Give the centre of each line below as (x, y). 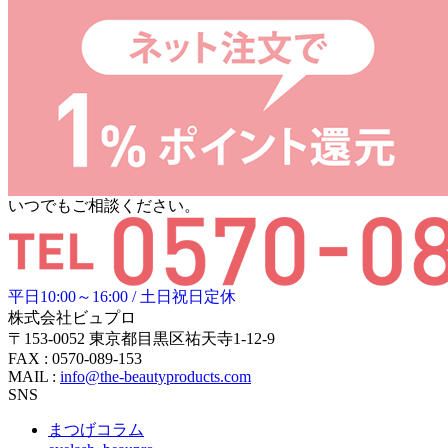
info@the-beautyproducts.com (155, 377)
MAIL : (34, 377)
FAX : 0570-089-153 (75, 359)
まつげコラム (96, 430)
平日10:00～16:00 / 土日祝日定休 (122, 297)
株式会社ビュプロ (72, 318)
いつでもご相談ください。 (104, 206)
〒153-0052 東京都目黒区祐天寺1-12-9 (141, 339)
